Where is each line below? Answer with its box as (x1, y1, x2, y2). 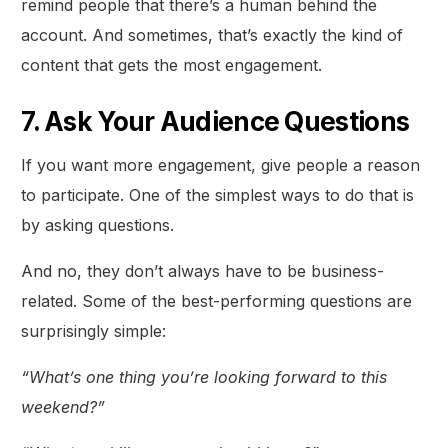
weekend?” (21, 397, 106, 418)
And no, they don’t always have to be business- (21, 261, 385, 282)
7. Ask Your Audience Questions (21, 106, 410, 138)
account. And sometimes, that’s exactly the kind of (21, 25, 404, 46)
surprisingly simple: (21, 321, 167, 342)
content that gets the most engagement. (21, 55, 323, 76)
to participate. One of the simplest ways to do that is (21, 185, 415, 206)
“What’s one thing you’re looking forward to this (21, 367, 388, 388)
